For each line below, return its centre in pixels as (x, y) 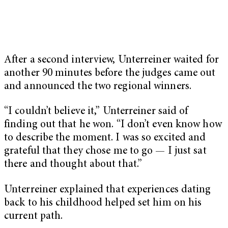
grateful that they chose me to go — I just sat (105, 152)
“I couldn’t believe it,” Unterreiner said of (96, 112)
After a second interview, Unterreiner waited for (111, 60)
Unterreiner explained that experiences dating (108, 190)
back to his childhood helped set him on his (103, 203)
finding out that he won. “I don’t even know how (113, 125)
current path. (34, 216)
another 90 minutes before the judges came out (110, 73)
